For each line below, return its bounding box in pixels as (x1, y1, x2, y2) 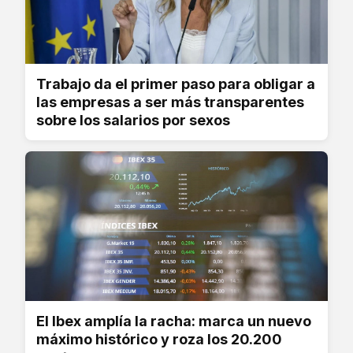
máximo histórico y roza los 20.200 (36, 330, 282, 347)
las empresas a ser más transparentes (36, 93, 304, 110)
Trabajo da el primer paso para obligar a (36, 75, 315, 92)
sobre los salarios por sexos (36, 111, 230, 128)
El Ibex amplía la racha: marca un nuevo (36, 312, 311, 329)
